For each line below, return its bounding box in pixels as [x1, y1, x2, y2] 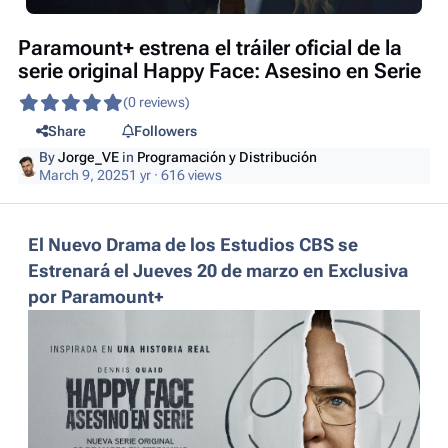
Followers [133, 122, 197, 139]
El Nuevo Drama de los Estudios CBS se [28, 234, 358, 255]
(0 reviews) [123, 93, 191, 110]
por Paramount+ [28, 286, 164, 307]
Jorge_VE [58, 149, 120, 166]
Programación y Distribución [137, 149, 318, 166]
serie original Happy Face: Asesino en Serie [18, 59, 422, 84]
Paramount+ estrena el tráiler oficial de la [18, 36, 403, 61]
